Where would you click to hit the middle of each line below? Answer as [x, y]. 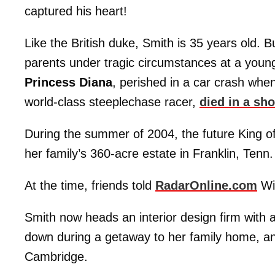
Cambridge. [56, 257]
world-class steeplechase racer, [112, 102]
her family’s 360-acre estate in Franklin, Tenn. [149, 153]
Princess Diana [68, 82]
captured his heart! [76, 11]
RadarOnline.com [206, 185]
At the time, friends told [90, 185]
